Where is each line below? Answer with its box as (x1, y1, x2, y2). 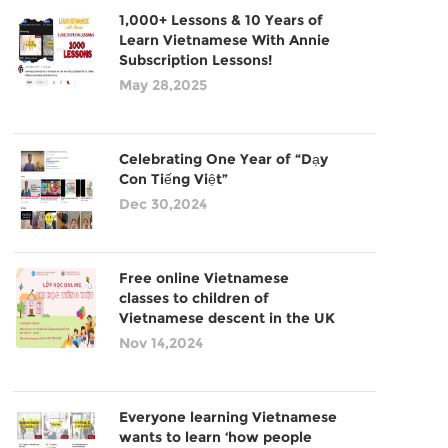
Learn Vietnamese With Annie (118, 31, 330, 49)
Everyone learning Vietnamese (118, 408, 337, 426)
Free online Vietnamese (118, 269, 289, 287)
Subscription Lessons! (118, 51, 272, 69)
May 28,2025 (118, 76, 207, 94)
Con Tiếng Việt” (118, 170, 228, 188)
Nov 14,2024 (118, 334, 203, 352)
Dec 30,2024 (118, 195, 207, 213)
